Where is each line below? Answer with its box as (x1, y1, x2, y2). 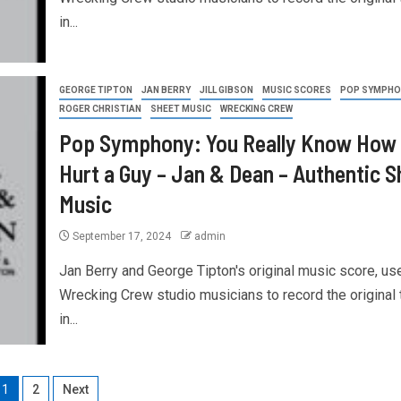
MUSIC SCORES (261, 84, 331, 95)
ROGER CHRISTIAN (58, 103, 141, 114)
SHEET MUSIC (149, 103, 211, 114)
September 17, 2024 (69, 229, 174, 243)
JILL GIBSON (199, 84, 253, 95)
